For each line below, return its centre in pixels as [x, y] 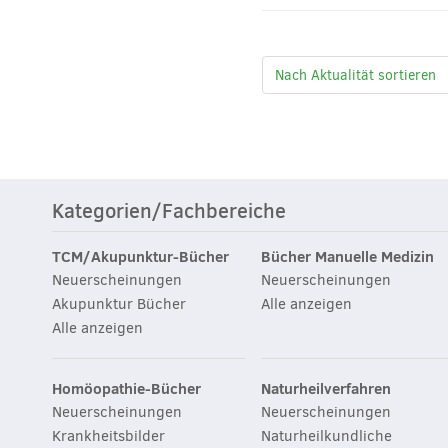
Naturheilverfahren [326, 388]
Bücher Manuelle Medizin [348, 256]
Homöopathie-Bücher [126, 388]
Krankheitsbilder [108, 435]
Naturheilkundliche [327, 435]
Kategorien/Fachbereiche [169, 210]
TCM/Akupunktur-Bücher [140, 256]
